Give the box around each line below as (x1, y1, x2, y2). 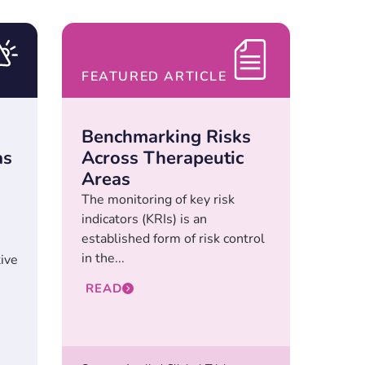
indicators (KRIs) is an (81, 210, 207, 229)
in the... (81, 249, 125, 268)
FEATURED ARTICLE (81, 68, 227, 86)
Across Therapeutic (81, 146, 244, 171)
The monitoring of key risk (81, 191, 235, 209)
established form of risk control (81, 230, 265, 248)
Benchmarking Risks (81, 125, 251, 150)
